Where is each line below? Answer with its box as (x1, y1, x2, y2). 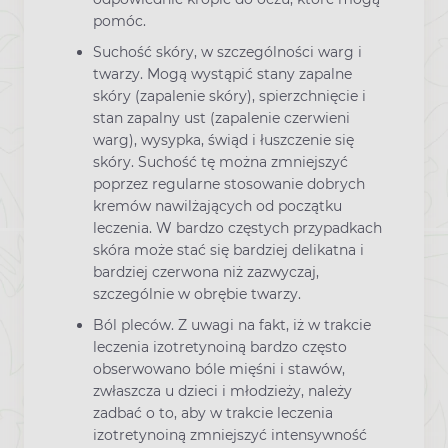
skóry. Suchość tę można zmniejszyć (93, 153, 348, 172)
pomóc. (93, 11, 146, 30)
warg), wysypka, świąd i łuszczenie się (93, 131, 354, 150)
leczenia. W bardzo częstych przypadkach (93, 219, 382, 238)
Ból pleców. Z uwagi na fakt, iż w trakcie (93, 316, 371, 335)
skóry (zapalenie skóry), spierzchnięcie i (93, 87, 366, 106)
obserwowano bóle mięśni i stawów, (93, 360, 345, 379)
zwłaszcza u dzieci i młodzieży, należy (93, 382, 352, 401)
